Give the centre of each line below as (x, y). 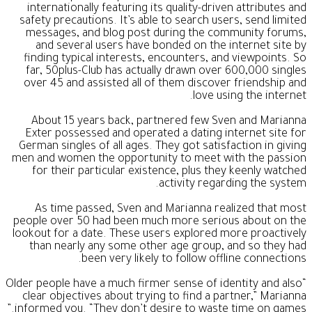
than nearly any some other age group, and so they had (168, 248)
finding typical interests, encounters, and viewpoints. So (165, 60)
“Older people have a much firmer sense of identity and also (154, 285)
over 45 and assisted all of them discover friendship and (165, 85)
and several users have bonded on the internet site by (171, 47)
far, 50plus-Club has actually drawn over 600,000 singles (166, 72)
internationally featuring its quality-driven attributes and (167, 9)
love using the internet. (250, 97)
